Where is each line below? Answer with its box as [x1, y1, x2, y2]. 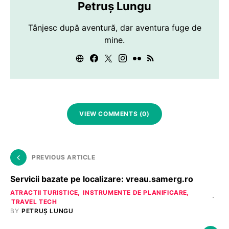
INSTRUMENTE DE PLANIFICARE [83, 188, 188, 196]
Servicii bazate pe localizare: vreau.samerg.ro [10, 173, 193, 184]
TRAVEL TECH [11, 197, 57, 205]
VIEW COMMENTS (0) [79, 109, 150, 118]
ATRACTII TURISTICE [10, 188, 78, 196]
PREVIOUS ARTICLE [32, 153, 96, 161]
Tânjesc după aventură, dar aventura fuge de [28, 22, 201, 33]
